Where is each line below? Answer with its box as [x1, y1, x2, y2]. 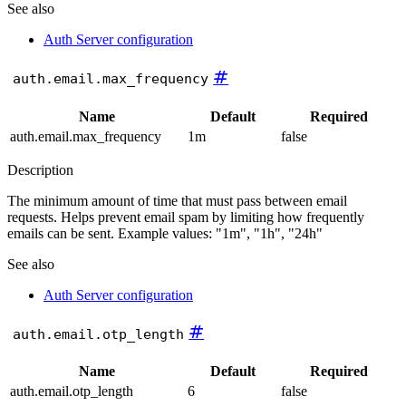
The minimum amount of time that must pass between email [7, 192, 347, 208]
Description [7, 161, 73, 178]
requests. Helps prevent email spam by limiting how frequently [7, 208, 364, 225]
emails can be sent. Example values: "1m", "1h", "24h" [7, 225, 323, 241]
